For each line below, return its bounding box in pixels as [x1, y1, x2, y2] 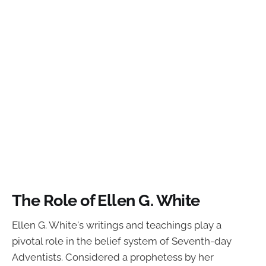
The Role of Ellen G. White [12, 190, 200, 210]
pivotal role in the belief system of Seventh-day [12, 235, 232, 248]
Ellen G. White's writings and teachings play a [12, 219, 221, 232]
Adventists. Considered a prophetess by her [12, 251, 214, 264]
